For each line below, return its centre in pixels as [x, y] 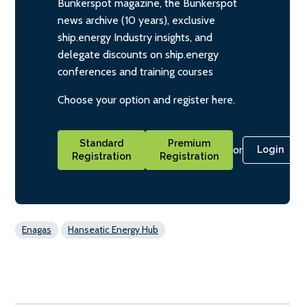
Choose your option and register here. [146, 99]
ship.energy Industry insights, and [135, 37]
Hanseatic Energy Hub [113, 230]
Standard [101, 143]
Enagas [37, 230]
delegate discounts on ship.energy [138, 54]
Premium [189, 143]
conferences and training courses [135, 71]
